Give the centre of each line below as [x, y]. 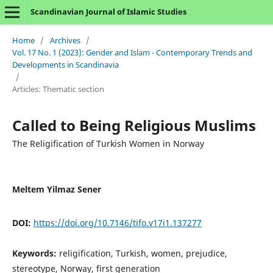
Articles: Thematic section [58, 89]
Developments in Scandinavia [65, 64]
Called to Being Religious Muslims [134, 125]
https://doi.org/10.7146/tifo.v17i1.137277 [117, 222]
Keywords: [35, 253]
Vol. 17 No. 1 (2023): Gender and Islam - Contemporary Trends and [132, 52]
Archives [65, 40]
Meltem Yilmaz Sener [56, 189]
